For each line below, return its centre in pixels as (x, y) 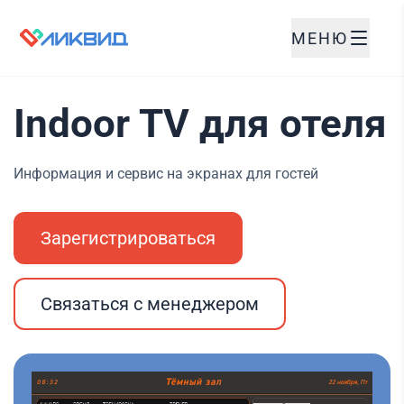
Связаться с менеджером (150, 304)
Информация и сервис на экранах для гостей (166, 174)
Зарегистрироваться (128, 238)
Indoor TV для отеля (200, 124)
